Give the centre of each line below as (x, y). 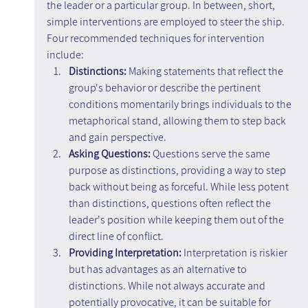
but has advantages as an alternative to (158, 269)
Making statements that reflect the (206, 71)
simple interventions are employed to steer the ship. (166, 22)
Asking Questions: (110, 154)
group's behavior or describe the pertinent (165, 88)
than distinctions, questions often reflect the (170, 203)
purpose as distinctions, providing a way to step (178, 170)
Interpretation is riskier (236, 253)
